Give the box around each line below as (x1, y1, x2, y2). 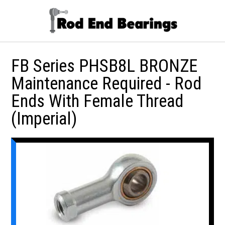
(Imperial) (11, 108, 77, 129)
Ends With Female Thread (11, 90, 184, 111)
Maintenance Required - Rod (11, 73, 202, 94)
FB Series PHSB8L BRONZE (11, 55, 198, 76)
